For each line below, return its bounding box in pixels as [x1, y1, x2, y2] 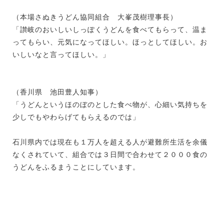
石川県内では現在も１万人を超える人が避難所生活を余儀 [12, 137, 207, 146]
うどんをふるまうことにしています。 [12, 162, 140, 171]
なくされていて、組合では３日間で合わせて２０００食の [12, 150, 207, 158]
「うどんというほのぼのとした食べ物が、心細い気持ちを [12, 100, 207, 108]
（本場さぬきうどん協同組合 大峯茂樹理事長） [12, 12, 177, 21]
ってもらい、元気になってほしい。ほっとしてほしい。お [12, 37, 207, 46]
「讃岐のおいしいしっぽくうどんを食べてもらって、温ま [12, 25, 207, 33]
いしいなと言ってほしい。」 [12, 50, 110, 58]
